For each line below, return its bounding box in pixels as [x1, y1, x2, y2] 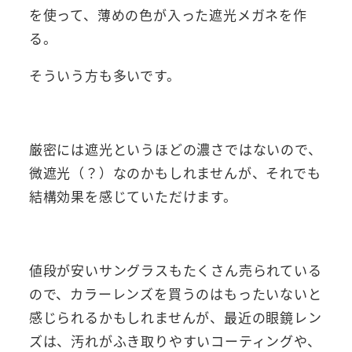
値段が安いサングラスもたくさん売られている [28, 260, 322, 280]
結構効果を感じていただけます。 [28, 186, 237, 207]
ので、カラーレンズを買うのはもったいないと [28, 284, 322, 304]
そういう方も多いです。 [28, 65, 181, 86]
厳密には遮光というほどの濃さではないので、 [28, 139, 322, 159]
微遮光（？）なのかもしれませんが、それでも [28, 163, 321, 183]
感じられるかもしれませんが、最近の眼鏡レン [28, 307, 322, 328]
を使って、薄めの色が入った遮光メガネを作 [28, 5, 307, 25]
